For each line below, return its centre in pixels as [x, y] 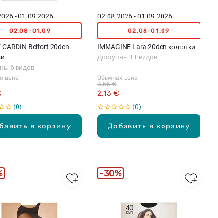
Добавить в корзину [149, 126]
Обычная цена [117, 78]
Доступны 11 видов [127, 57]
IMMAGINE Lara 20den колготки [146, 46]
